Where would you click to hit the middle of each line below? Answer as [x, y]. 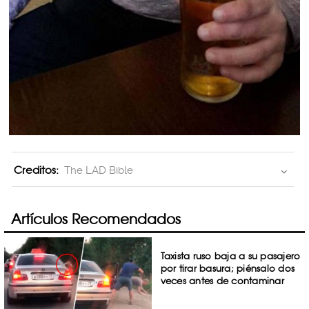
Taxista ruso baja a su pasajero [230, 256]
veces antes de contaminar [222, 281]
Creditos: [36, 170]
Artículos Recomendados [96, 219]
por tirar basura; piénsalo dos [228, 268]
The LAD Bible [99, 171]
